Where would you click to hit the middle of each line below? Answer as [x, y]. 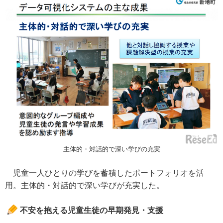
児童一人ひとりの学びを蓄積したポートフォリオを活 [105, 173]
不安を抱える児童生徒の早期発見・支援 [92, 211]
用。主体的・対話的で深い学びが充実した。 [85, 186]
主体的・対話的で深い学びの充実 [111, 149]
